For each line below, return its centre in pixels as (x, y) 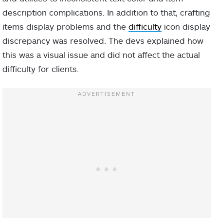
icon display (186, 26)
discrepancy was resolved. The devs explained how (103, 40)
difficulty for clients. (41, 68)
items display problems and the (65, 26)
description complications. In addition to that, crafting (106, 12)
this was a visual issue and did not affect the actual (101, 54)
